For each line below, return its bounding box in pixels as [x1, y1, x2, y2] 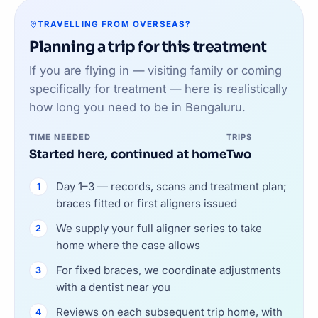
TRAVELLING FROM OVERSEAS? [37, 18, 191, 29]
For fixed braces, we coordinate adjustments [56, 263, 281, 277]
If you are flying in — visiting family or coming [29, 62, 282, 77]
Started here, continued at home [29, 146, 226, 162]
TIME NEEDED [29, 131, 92, 142]
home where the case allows [56, 238, 200, 252]
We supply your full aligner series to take [56, 221, 262, 235]
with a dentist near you [56, 280, 170, 294]
